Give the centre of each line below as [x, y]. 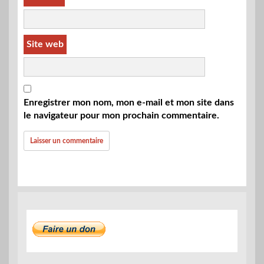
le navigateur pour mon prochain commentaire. [121, 115]
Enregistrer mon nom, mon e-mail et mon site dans [129, 102]
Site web [45, 44]
